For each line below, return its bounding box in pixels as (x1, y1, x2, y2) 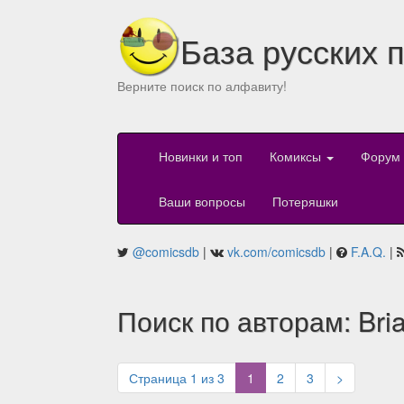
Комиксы (270, 147, 325, 166)
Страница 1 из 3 (129, 369, 225, 388)
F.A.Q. (351, 243, 386, 262)
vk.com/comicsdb (227, 243, 326, 262)
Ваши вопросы (159, 192, 245, 211)
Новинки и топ (159, 147, 243, 166)
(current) (253, 368, 303, 387)
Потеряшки (272, 192, 338, 211)
